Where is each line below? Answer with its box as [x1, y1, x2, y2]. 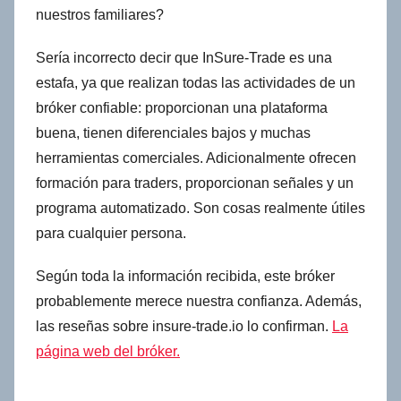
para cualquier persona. [36, 225, 186, 241]
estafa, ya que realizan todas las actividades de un [36, 74, 355, 90]
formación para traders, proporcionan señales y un [36, 175, 354, 191]
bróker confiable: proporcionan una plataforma [36, 99, 328, 115]
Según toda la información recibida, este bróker [36, 268, 335, 284]
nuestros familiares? [36, 6, 164, 22]
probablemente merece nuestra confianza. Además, [36, 293, 362, 309]
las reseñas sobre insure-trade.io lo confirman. [36, 318, 332, 334]
